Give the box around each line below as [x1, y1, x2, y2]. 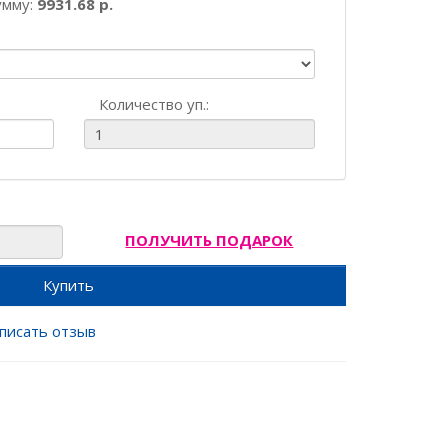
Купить [43, 275, 94, 295]
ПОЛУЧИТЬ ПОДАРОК [125, 230, 294, 250]
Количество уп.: [98, 94, 209, 114]
